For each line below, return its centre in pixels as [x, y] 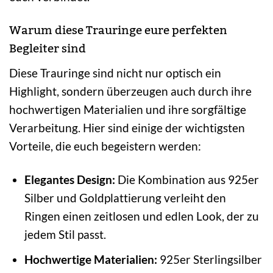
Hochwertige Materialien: [90, 260]
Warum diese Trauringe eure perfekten [118, 30]
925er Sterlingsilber [209, 260]
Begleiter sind [48, 48]
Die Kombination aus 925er [187, 179]
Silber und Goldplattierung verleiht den [125, 197]
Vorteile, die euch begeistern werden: [105, 146]
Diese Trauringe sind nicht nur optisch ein [115, 73]
